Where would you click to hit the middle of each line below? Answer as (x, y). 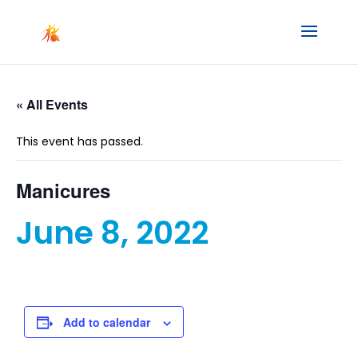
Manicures (63, 190)
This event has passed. (80, 141)
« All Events (52, 104)
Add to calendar (107, 322)
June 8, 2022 (112, 233)
